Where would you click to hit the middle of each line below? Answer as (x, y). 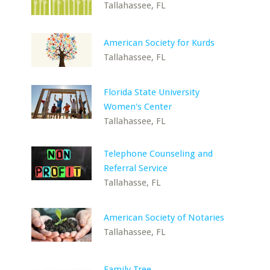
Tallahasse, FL (133, 183)
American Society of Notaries (164, 218)
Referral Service (136, 168)
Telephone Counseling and (159, 154)
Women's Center (138, 107)
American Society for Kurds (159, 43)
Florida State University (152, 92)
